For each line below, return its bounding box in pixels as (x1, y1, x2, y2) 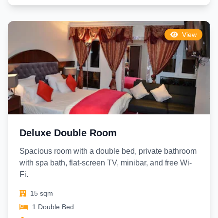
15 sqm (30, 189, 53, 197)
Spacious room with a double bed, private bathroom (19, 147, 197, 155)
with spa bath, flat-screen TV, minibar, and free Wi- (19, 159, 192, 167)
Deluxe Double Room (19, 127, 117, 138)
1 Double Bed (32, 203, 74, 211)
